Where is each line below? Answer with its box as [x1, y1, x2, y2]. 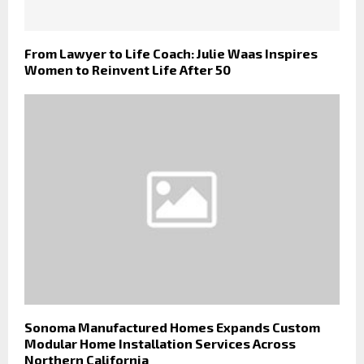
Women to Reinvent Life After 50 [24, 62, 231, 78]
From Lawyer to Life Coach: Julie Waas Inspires [24, 45, 318, 62]
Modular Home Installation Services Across [24, 336, 296, 352]
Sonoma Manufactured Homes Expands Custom [24, 319, 320, 336]
